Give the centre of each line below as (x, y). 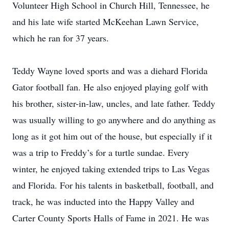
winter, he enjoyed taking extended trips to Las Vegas (111, 169)
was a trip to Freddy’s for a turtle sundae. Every (101, 152)
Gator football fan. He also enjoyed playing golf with (110, 87)
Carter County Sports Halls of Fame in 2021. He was (111, 218)
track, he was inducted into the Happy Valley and (103, 201)
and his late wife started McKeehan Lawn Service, (106, 21)
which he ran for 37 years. (61, 38)
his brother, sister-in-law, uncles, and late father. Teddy (114, 103)
